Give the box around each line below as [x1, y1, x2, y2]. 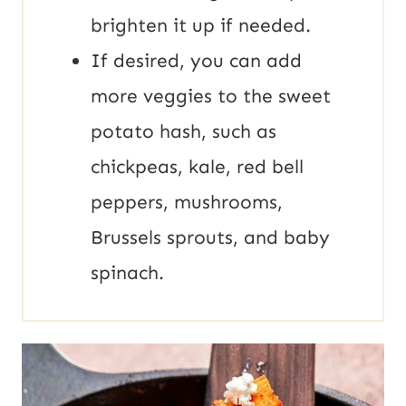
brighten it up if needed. [91, 14, 316, 38]
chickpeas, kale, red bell [91, 155, 304, 179]
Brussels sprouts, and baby [91, 226, 330, 250]
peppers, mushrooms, [91, 190, 283, 215]
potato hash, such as [91, 120, 276, 144]
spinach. [91, 261, 169, 285]
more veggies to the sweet [91, 84, 331, 109]
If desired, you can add [91, 49, 302, 73]
